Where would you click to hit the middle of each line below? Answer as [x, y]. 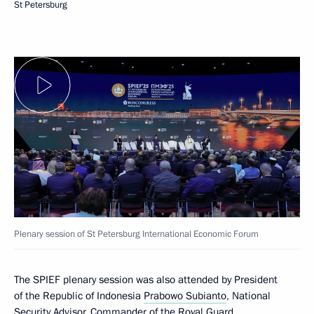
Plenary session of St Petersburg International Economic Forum [136, 234]
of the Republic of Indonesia [79, 296]
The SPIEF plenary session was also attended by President [146, 280]
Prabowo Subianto [185, 296]
